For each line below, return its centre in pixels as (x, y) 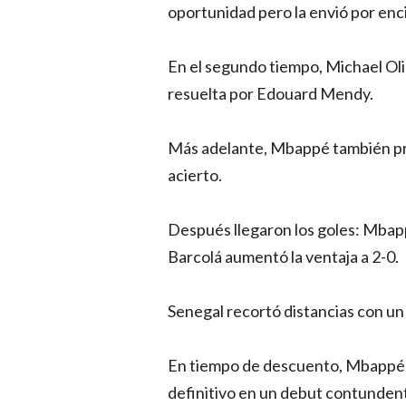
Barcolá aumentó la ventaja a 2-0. (283, 256)
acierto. (194, 174)
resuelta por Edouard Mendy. (270, 93)
